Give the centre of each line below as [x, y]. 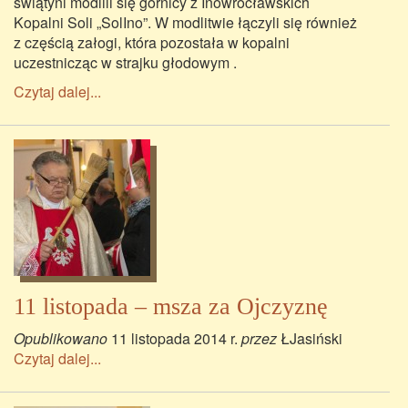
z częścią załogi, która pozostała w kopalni [152, 42]
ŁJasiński [311, 338]
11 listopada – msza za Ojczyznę [171, 306]
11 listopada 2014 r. [174, 338]
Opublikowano [62, 338]
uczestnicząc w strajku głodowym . [125, 62]
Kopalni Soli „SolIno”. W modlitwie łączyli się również [185, 22]
